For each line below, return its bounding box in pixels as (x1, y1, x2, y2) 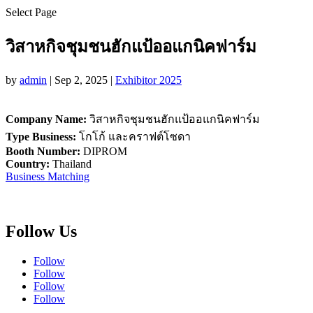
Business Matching (6, 170, 89, 182)
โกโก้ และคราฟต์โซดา (79, 130, 191, 143)
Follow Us (6, 221, 77, 240)
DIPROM (83, 145, 127, 157)
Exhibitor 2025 (115, 73, 182, 86)
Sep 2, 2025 (54, 73, 108, 86)
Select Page (6, 6, 57, 18)
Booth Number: (6, 145, 83, 157)
